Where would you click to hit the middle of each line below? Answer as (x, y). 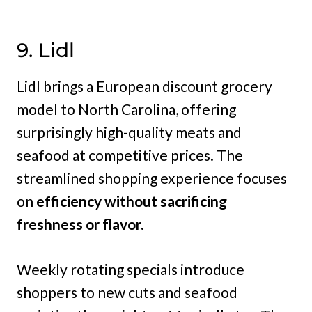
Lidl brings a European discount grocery (145, 86)
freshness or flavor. (80, 224)
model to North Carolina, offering (126, 109)
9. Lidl (46, 50)
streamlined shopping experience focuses (152, 178)
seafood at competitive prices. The (130, 155)
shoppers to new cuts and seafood (127, 292)
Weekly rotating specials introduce (131, 270)
